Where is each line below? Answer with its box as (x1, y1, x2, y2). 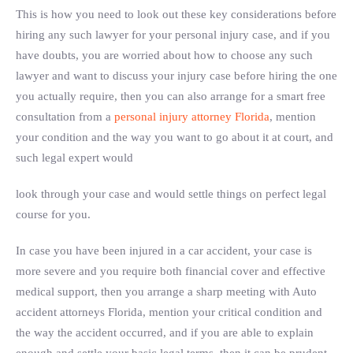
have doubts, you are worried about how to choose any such (16, 49, 313, 61)
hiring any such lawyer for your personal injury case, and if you (16, 28, 330, 41)
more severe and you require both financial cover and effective (16, 265, 325, 277)
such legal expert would (16, 151, 133, 164)
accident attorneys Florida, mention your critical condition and (16, 306, 322, 318)
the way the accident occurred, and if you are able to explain (16, 326, 314, 339)
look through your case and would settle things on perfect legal (16, 188, 326, 200)
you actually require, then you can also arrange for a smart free (16, 90, 325, 102)
